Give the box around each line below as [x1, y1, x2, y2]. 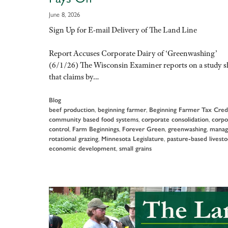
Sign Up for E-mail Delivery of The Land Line [49, 24, 197, 35]
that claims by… [49, 72, 99, 82]
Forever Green [122, 125, 165, 133]
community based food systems [49, 116, 138, 124]
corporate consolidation [141, 116, 209, 124]
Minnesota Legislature [101, 135, 164, 143]
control [49, 125, 69, 133]
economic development [49, 145, 116, 153]
